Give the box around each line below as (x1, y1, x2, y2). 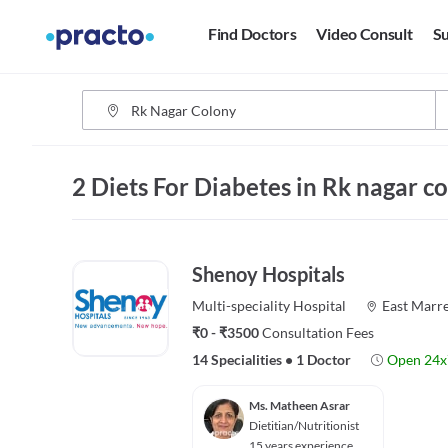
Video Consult (316, 24, 413, 44)
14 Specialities (192, 351, 282, 368)
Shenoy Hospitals (192, 262, 345, 286)
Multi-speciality (192, 297, 290, 314)
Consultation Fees (262, 324, 374, 341)
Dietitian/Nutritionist (249, 418, 359, 433)
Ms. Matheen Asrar (249, 398, 350, 413)
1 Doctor (296, 351, 351, 368)
